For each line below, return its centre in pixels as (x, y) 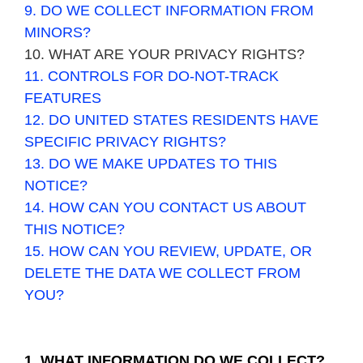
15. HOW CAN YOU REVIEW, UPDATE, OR (168, 251)
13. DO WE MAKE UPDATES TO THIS (151, 164)
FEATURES (63, 98)
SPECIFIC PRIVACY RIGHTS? (125, 142)
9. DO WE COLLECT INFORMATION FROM (169, 11)
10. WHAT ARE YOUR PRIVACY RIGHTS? (164, 54)
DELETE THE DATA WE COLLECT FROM (162, 273)
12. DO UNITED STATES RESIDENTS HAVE (171, 120)
